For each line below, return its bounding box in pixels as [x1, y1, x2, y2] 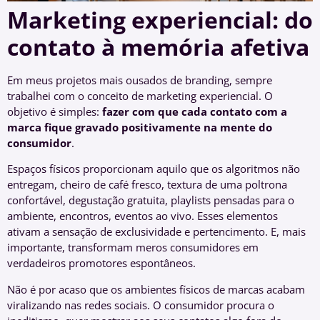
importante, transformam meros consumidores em [7, 240, 259, 255]
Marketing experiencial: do [7, 4, 313, 35]
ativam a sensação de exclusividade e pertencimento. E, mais [7, 224, 306, 239]
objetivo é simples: [7, 104, 102, 119]
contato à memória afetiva [7, 31, 309, 62]
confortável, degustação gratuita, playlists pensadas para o [7, 193, 294, 208]
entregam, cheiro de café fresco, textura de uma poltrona [7, 177, 287, 192]
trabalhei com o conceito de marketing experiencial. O [7, 88, 273, 103]
